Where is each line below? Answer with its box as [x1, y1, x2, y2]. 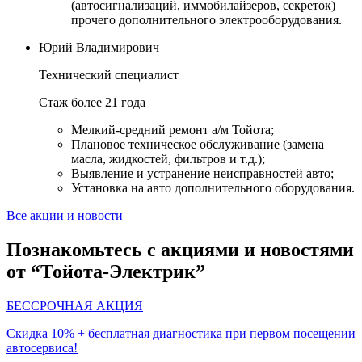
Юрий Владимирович [39, 40, 159, 55]
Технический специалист [39, 68, 179, 82]
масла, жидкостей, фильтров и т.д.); [71, 152, 265, 166]
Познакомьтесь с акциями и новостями [6, 238, 354, 260]
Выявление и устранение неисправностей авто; [71, 166, 334, 181]
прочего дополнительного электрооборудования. [71, 13, 342, 27]
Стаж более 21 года [39, 95, 145, 110]
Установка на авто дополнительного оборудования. [71, 181, 355, 196]
